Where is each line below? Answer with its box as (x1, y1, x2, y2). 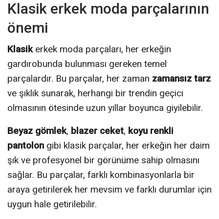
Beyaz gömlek (7, 125, 66, 136)
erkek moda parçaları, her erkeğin (33, 43, 171, 55)
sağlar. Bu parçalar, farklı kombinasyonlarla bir (7, 169, 195, 180)
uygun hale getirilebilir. (7, 198, 97, 210)
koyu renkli (128, 125, 174, 136)
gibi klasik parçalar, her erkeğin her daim (44, 139, 210, 151)
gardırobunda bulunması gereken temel (7, 58, 167, 69)
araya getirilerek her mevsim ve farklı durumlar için (7, 183, 212, 195)
